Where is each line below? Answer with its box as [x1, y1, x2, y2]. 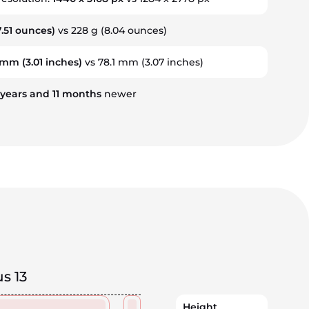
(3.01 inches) [19, 56, 82, 68]
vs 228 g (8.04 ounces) [54, 24, 167, 37]
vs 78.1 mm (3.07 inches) [81, 56, 203, 68]
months [61, 88, 101, 100]
